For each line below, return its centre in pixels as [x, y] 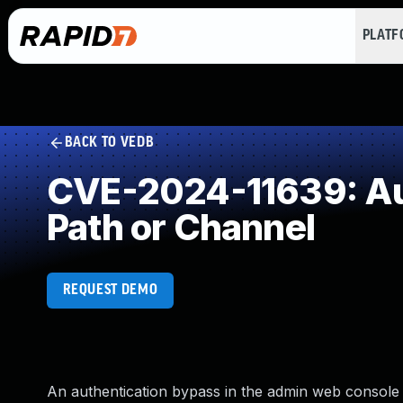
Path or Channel [181, 227]
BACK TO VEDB [109, 143]
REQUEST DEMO [110, 290]
